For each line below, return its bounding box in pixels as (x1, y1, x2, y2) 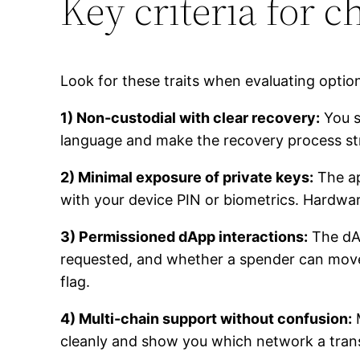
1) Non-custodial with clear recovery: (60, 108, 321, 126)
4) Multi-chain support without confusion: (60, 309, 353, 327)
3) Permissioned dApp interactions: (60, 227, 309, 245)
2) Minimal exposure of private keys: (60, 168, 314, 186)
